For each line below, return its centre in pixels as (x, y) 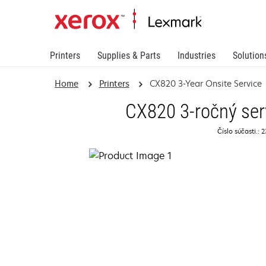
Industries (197, 56)
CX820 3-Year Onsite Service (206, 83)
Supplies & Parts (129, 56)
